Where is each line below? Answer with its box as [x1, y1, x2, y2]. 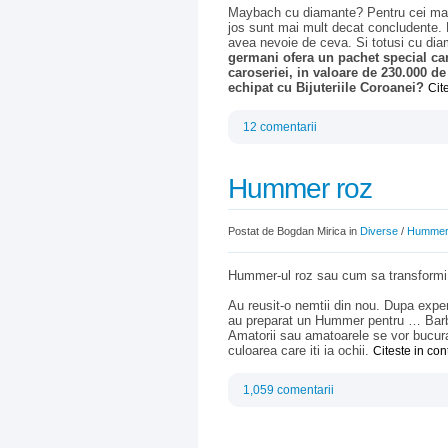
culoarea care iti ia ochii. [228, 343, 373, 358]
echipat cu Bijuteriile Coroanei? [228, 80, 424, 95]
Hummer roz [228, 173, 372, 204]
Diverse [360, 225, 398, 237]
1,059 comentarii [243, 383, 334, 397]
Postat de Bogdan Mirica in [228, 225, 360, 237]
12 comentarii [243, 120, 317, 134]
